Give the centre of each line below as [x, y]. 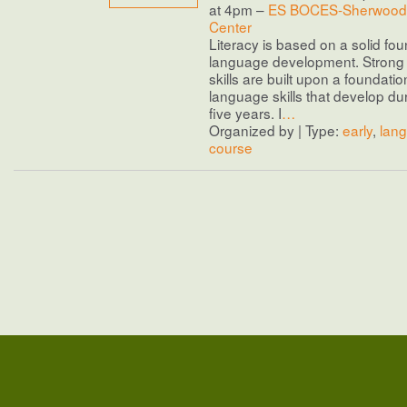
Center [230, 27]
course [231, 148]
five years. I [245, 113]
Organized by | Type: [276, 130]
